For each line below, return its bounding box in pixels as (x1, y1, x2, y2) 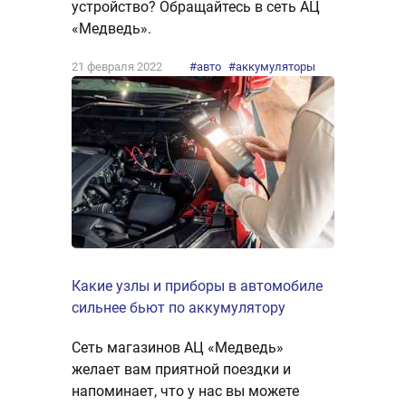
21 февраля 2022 (72, 59, 162, 73)
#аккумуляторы (228, 59, 315, 73)
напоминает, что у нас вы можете (72, 382, 299, 401)
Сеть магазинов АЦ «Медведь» (72, 339, 284, 357)
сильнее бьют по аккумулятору (72, 299, 285, 317)
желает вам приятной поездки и (72, 361, 291, 379)
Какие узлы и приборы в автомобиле (72, 277, 323, 295)
